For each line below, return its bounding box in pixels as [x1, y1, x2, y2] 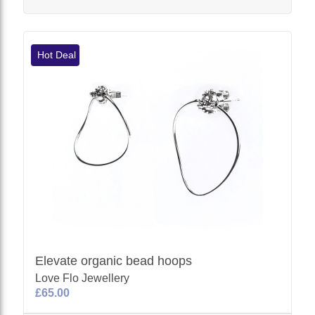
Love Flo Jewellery [35, 271, 130, 284]
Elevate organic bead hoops [35, 253, 193, 268]
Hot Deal [34, 49, 77, 60]
